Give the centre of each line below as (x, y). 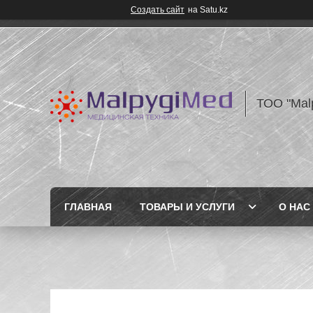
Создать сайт (158, 10)
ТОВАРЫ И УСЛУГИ (187, 207)
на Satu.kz (208, 10)
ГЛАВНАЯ (88, 207)
